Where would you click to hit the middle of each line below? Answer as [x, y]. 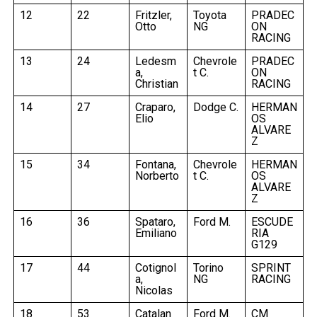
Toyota [209, 15]
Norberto [157, 175]
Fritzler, [153, 15]
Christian [156, 83]
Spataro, [155, 221]
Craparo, [155, 107]
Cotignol [155, 267]
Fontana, [155, 164]
